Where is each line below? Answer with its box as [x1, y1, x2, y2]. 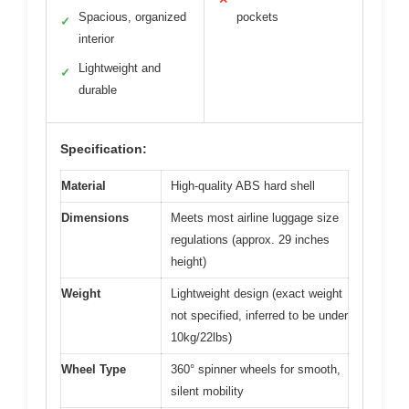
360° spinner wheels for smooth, [171, 362, 341, 376]
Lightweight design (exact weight [171, 286, 342, 300]
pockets [236, 9, 278, 24]
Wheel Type [61, 362, 126, 376]
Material [61, 178, 106, 193]
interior [79, 31, 114, 46]
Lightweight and [79, 60, 161, 75]
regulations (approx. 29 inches [171, 232, 330, 246]
